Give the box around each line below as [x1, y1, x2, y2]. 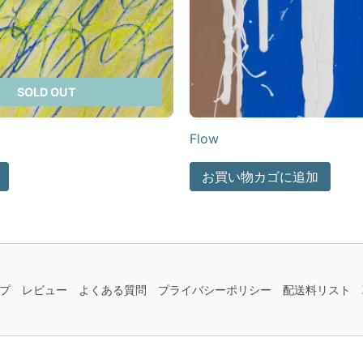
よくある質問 [78, 283, 147, 297]
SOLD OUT [16, 84, 76, 99]
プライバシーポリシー [157, 283, 271, 297]
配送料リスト [282, 283, 351, 297]
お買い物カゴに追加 [202, 168, 318, 185]
